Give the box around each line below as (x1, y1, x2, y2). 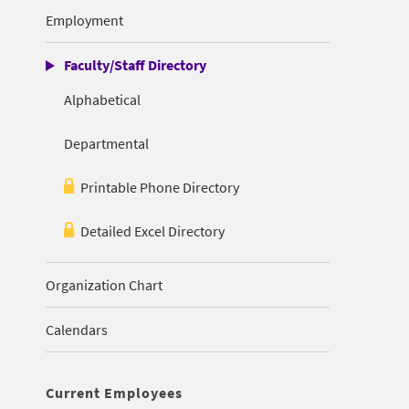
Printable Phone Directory (80, 178, 239, 196)
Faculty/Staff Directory (64, 56, 206, 74)
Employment (46, 11, 123, 29)
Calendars (46, 320, 108, 339)
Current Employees (46, 383, 183, 402)
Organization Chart (46, 276, 163, 294)
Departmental (64, 134, 149, 152)
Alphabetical (64, 90, 141, 109)
